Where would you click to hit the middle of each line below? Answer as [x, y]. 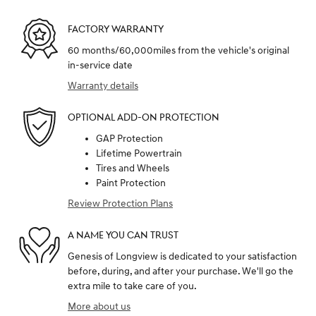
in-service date [100, 65]
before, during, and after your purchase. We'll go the [181, 271]
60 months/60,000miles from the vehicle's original [178, 50]
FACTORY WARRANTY [116, 30]
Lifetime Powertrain [139, 153]
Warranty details [103, 85]
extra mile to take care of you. [132, 286]
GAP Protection [129, 138]
